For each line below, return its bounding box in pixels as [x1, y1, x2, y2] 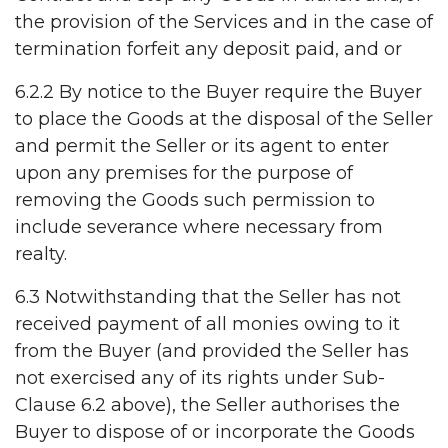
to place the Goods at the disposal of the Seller [15, 108, 433, 131]
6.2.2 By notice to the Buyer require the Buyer [15, 81, 422, 104]
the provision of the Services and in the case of [15, 11, 433, 34]
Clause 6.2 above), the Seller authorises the [15, 394, 400, 417]
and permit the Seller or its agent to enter [15, 135, 389, 158]
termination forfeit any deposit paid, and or [15, 38, 402, 61]
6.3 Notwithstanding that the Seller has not [15, 286, 401, 309]
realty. [15, 243, 67, 266]
